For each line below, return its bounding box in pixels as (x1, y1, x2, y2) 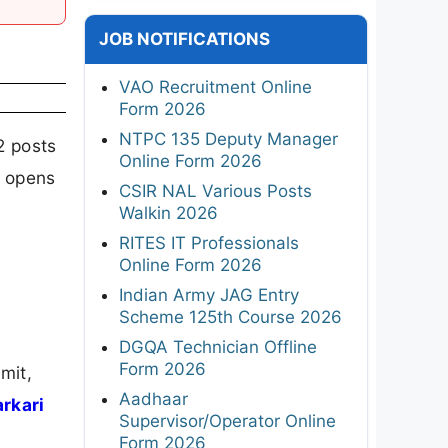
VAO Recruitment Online (119, 76, 312, 97)
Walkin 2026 (119, 202, 218, 223)
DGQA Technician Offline (119, 336, 317, 357)
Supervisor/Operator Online (119, 410, 336, 431)
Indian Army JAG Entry (119, 284, 299, 305)
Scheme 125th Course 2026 (119, 306, 342, 327)
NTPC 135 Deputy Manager (119, 128, 338, 149)
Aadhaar (119, 388, 188, 409)
